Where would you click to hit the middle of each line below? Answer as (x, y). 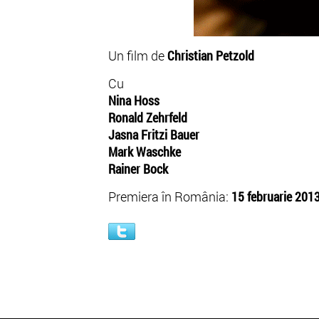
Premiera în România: (170, 197)
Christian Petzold (211, 56)
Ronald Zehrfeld (148, 117)
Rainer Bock (140, 169)
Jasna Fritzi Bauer (154, 135)
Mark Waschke (145, 152)
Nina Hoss (134, 100)
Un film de (138, 56)
